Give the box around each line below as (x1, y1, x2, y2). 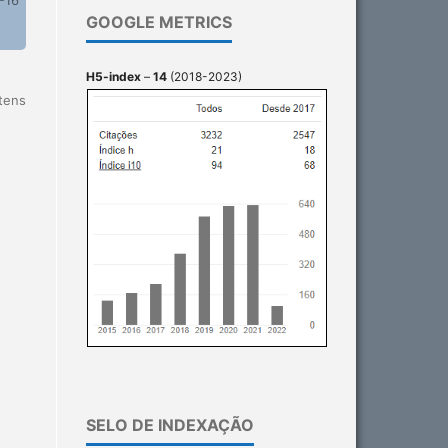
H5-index (86, 69, 141, 85)
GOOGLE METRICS (86, 12, 232, 33)
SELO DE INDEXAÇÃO (86, 415, 254, 436)
